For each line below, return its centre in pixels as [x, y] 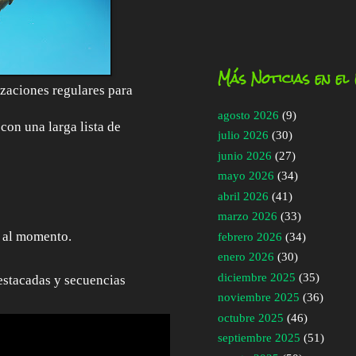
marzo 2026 [248, 217]
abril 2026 [243, 196]
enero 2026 [246, 257]
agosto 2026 [248, 115]
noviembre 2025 [259, 298]
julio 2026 [243, 135]
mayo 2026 [246, 176]
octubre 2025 [251, 317]
